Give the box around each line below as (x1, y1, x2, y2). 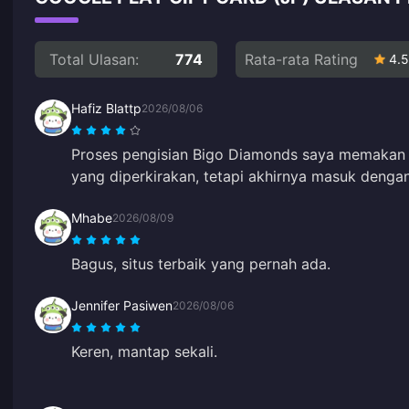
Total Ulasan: (49, 49, 139, 68)
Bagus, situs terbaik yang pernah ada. (71, 254, 330, 273)
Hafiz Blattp (71, 100, 142, 116)
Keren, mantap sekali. (71, 341, 217, 361)
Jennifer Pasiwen (71, 297, 173, 313)
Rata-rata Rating (245, 49, 358, 68)
